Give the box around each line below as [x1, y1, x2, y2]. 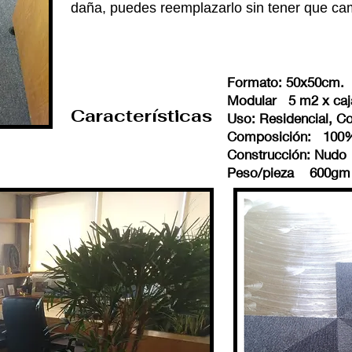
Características [71, 104, 212, 126]
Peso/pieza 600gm [227, 164, 350, 181]
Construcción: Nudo [227, 146, 346, 163]
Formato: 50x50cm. [227, 74, 344, 90]
